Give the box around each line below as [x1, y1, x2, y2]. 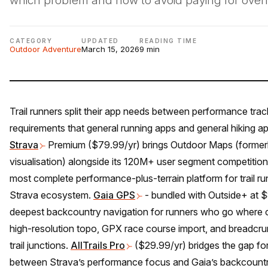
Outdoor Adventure [10, 44, 81, 54]
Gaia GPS [93, 189, 135, 201]
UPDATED [81, 37, 119, 44]
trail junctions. [10, 239, 71, 251]
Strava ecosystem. [10, 189, 93, 201]
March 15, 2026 [81, 44, 139, 54]
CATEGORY [10, 37, 52, 44]
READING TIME [139, 37, 197, 44]
